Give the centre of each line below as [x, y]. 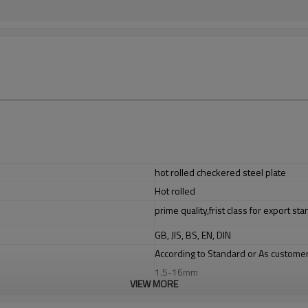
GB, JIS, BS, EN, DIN [193, 235]
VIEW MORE [154, 284]
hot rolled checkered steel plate [220, 172]
